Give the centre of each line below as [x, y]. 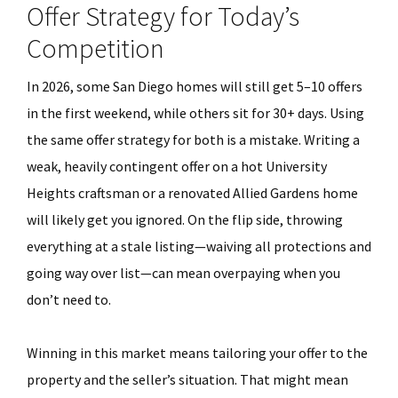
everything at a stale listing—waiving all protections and [199, 246]
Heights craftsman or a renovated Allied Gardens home [192, 193]
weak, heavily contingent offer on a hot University [177, 166]
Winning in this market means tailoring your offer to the [197, 353]
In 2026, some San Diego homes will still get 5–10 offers [195, 86]
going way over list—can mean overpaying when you [183, 273]
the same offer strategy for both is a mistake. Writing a [193, 139]
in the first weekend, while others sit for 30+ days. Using [195, 113]
